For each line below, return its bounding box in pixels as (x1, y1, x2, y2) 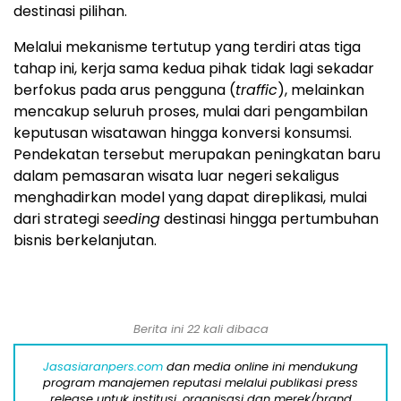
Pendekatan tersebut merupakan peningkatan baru (13, 143, 380, 165)
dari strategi (13, 208, 103, 229)
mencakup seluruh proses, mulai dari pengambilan (13, 100, 368, 122)
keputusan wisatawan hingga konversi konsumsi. (13, 122, 352, 143)
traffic (235, 79, 277, 100)
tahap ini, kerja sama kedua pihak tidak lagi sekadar (13, 57, 374, 79)
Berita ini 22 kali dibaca (132, 320, 269, 337)
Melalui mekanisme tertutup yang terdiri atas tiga (13, 36, 361, 57)
